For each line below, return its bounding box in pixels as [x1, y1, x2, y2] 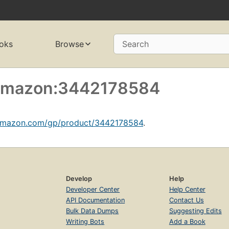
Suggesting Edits [169, 207, 222, 215]
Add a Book [169, 217, 205, 225]
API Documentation [66, 196, 125, 204]
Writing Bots [66, 217, 105, 225]
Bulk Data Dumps [66, 207, 119, 215]
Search [122, 39, 149, 50]
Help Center [169, 185, 205, 193]
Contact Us [169, 196, 204, 204]
